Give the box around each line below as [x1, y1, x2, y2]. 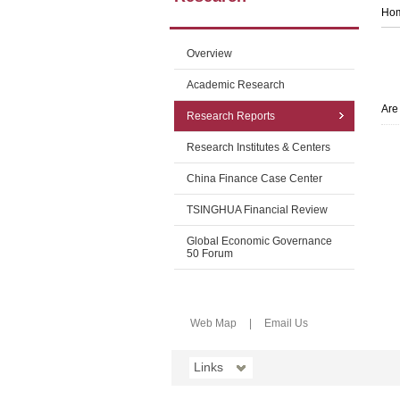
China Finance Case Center [186, 172, 322, 185]
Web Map [190, 317, 237, 329]
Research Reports [186, 110, 275, 122]
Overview [186, 47, 232, 60]
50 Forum [186, 247, 233, 260]
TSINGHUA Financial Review [186, 204, 328, 216]
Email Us [264, 317, 308, 329]
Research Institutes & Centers [186, 141, 330, 154]
